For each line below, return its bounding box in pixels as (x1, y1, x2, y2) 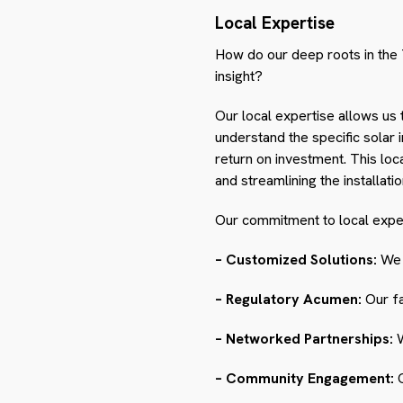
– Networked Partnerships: (215, 329, 393, 349)
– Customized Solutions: (215, 250, 377, 270)
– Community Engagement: (215, 369, 394, 389)
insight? (215, 67, 263, 86)
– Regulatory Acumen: (215, 290, 362, 309)
